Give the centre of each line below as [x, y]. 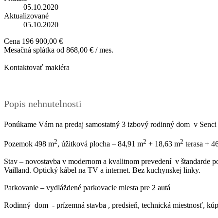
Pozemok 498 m [29, 144]
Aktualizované [26, 16]
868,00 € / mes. [90, 50]
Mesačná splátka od [34, 50]
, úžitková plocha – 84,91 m [100, 144]
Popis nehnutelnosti [43, 104]
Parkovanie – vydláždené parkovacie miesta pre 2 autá [87, 188]
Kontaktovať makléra [37, 68]
